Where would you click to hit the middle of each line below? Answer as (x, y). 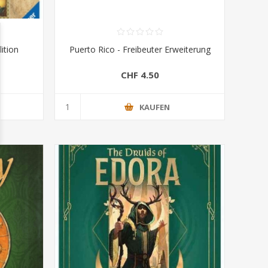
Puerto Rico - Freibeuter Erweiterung (140, 50)
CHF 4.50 (140, 74)
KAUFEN (155, 107)
